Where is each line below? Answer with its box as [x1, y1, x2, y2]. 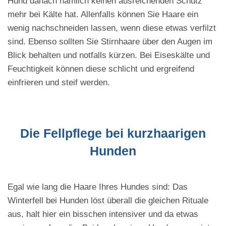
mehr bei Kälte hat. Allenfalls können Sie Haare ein [8, 10, 198, 20]
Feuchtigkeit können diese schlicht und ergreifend [8, 64, 194, 74]
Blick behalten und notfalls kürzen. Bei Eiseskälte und [8, 50, 210, 61]
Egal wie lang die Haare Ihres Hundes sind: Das [8, 182, 188, 192]
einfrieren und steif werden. [8, 78, 110, 88]
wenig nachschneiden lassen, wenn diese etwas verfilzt [8, 23, 216, 33]
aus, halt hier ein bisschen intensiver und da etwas [8, 209, 198, 219]
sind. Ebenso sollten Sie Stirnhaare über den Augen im [8, 37, 212, 47]
